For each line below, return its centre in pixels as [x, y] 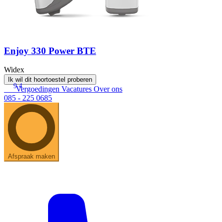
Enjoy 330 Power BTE [50, 51]
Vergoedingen [39, 89]
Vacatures [78, 89]
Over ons [108, 89]
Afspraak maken [31, 157]
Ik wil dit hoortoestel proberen [50, 80]
